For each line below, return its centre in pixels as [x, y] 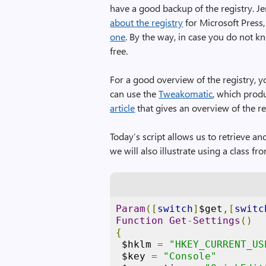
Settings [217, 221]
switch [175, 209]
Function [140, 221]
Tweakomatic [186, 94]
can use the [134, 94]
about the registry [147, 22]
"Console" [190, 256]
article [123, 108]
